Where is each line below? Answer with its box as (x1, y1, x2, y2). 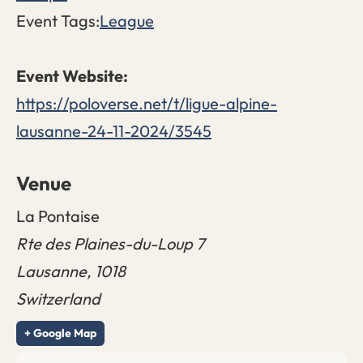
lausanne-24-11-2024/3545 (16, 121, 211, 142)
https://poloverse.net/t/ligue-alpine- (16, 93, 277, 114)
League (100, 11, 154, 32)
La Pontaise (16, 206, 100, 227)
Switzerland (16, 288, 100, 310)
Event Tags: (16, 11, 100, 32)
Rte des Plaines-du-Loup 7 (16, 233, 204, 254)
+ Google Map (24, 326, 96, 341)
